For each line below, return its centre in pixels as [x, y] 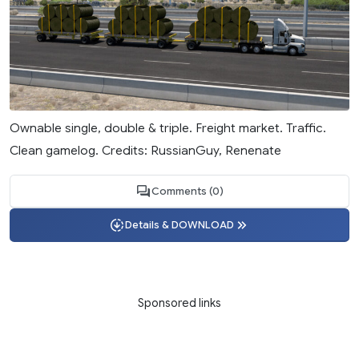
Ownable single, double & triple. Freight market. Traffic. [168, 127]
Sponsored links [179, 303]
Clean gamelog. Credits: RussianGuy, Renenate [145, 150]
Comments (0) [188, 191]
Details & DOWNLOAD [179, 225]
